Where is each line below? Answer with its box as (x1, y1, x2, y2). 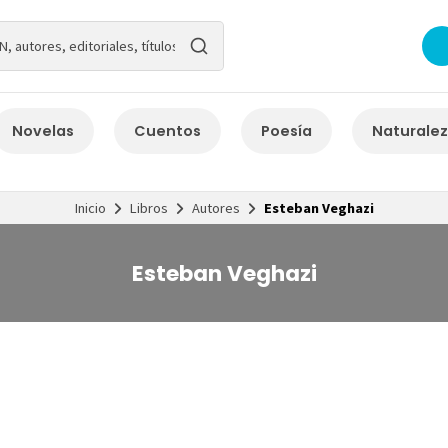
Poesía (261, 120, 312, 141)
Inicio (74, 198, 106, 217)
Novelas (12, 120, 74, 141)
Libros (129, 198, 168, 217)
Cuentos (134, 120, 201, 141)
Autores (191, 198, 240, 217)
